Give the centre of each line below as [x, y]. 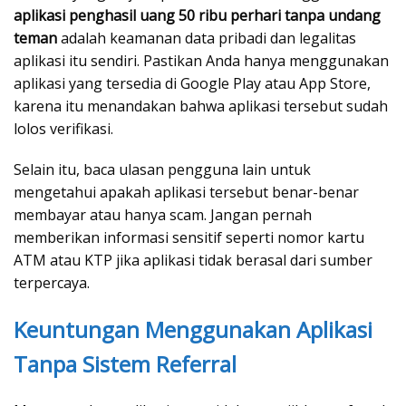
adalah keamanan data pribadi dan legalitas [207, 39]
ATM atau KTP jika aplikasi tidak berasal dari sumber [193, 261]
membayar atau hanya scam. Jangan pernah [163, 215]
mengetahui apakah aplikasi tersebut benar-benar [186, 193]
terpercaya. [52, 283]
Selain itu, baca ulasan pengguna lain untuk [162, 170]
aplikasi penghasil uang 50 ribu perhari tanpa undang [197, 16]
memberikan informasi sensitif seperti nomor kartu [189, 238]
